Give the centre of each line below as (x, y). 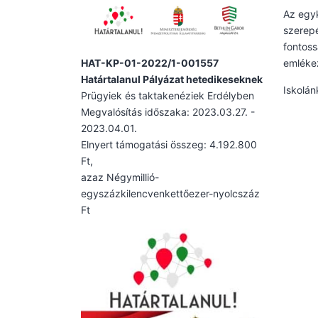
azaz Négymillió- (120, 177)
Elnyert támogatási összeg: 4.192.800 (169, 144)
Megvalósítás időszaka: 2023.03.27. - (168, 111)
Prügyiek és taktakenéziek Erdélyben (168, 95)
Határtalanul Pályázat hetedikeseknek (172, 79)
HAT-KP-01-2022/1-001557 (150, 62)
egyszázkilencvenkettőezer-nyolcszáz (170, 193)
